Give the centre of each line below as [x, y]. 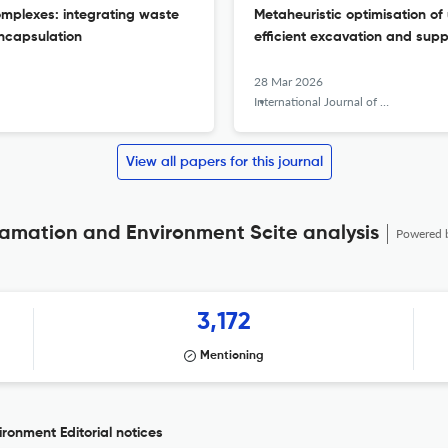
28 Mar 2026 [288, 81]
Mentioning [232, 356]
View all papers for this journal [224, 162]
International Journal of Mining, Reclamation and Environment [317, 101]
